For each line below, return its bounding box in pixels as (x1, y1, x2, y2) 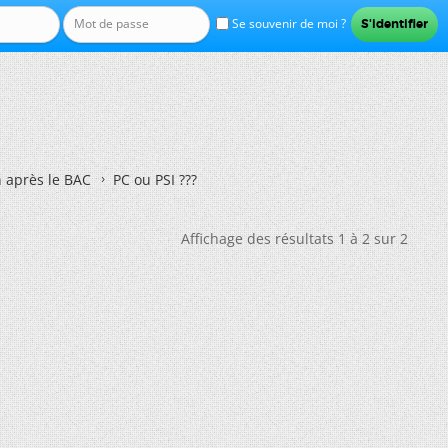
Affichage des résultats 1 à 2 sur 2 (181, 229, 408, 248)
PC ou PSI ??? (113, 170, 197, 189)
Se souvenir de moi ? (228, 15, 346, 32)
